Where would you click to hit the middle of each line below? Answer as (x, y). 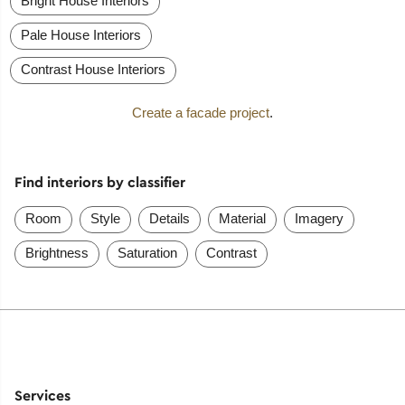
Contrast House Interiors (94, 70)
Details (169, 218)
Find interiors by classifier (99, 182)
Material (242, 218)
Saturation (147, 252)
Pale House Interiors (81, 35)
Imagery (319, 218)
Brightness (57, 252)
